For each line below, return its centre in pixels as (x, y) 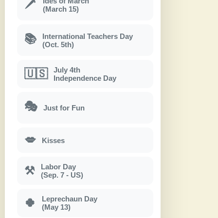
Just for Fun (64, 108)
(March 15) (61, 9)
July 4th (67, 70)
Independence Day (85, 78)
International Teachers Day (88, 36)
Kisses (53, 140)
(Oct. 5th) (58, 44)
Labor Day (58, 167)
